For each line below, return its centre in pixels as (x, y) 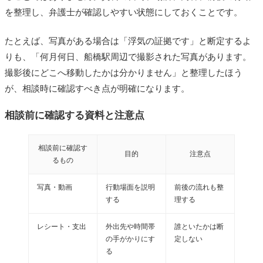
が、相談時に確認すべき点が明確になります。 (97, 88)
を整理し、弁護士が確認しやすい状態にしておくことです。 (124, 12)
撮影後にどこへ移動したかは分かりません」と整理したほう (124, 72)
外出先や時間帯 (130, 226)
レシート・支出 (62, 226)
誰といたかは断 (199, 226)
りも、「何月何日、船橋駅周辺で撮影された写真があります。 (128, 56)
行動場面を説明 (130, 187)
